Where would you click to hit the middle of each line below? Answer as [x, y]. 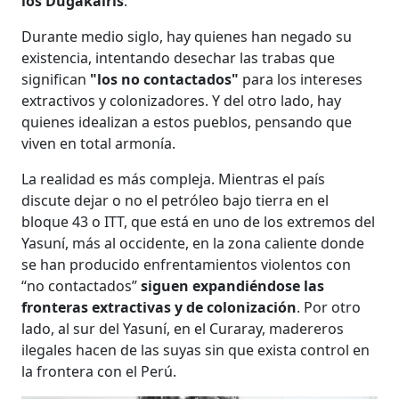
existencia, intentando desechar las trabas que [179, 57]
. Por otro [329, 307]
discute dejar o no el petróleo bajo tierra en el [175, 200]
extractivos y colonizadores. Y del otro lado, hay [182, 100]
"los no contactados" [165, 79]
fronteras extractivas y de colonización [159, 307]
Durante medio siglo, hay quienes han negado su [187, 36]
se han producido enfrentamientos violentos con [187, 264]
